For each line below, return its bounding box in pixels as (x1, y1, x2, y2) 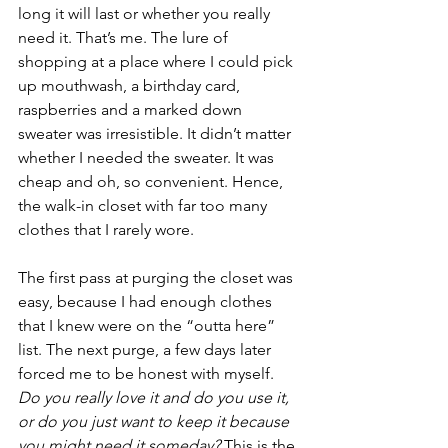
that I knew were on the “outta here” (18, 315, 279, 335)
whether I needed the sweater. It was (18, 147, 278, 167)
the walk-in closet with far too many (18, 195, 271, 215)
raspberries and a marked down (18, 99, 246, 119)
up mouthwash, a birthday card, (18, 75, 244, 95)
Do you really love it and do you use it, (18, 387, 293, 407)
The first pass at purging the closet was (18, 267, 297, 287)
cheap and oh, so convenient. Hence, (18, 171, 287, 191)
